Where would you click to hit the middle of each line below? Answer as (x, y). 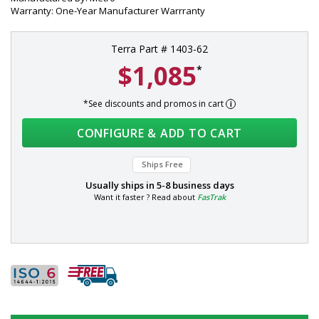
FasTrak (211, 197)
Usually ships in (121, 185)
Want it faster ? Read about (145, 197)
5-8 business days (195, 185)
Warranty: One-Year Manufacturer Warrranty (108, 11)
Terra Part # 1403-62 (159, 49)
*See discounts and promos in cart (155, 104)
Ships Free (162, 164)
